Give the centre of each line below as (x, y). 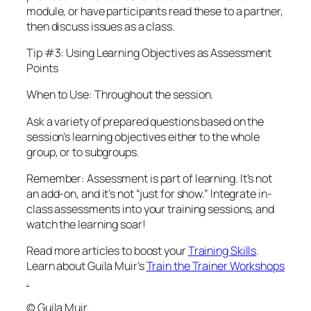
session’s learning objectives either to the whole (143, 136)
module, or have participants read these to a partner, (155, 11)
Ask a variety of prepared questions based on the (145, 121)
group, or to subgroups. (83, 152)
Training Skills (222, 251)
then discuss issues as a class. (101, 26)
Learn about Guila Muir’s (86, 266)
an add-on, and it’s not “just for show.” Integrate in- (149, 193)
